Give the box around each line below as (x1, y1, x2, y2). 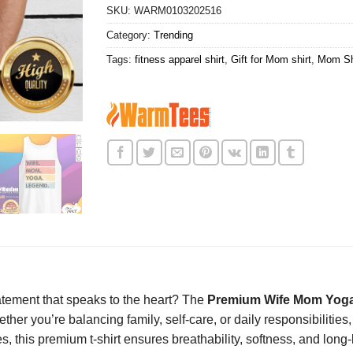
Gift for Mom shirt (230, 53, 311, 65)
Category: (106, 28, 154, 41)
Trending (153, 28, 193, 41)
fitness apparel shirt (134, 53, 225, 65)
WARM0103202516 (133, 4, 221, 17)
